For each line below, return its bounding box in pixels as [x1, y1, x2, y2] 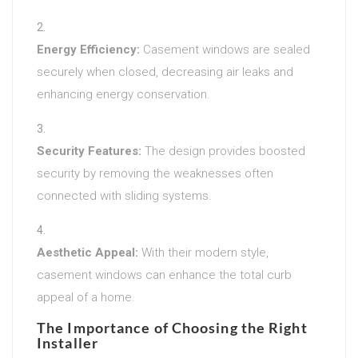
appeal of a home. [37, 289, 135, 304]
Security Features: [37, 143, 141, 158]
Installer [37, 333, 98, 352]
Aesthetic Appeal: [37, 245, 138, 260]
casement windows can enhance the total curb [37, 267, 292, 282]
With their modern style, [138, 245, 268, 260]
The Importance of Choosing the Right [37, 318, 308, 336]
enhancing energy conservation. [37, 86, 210, 101]
